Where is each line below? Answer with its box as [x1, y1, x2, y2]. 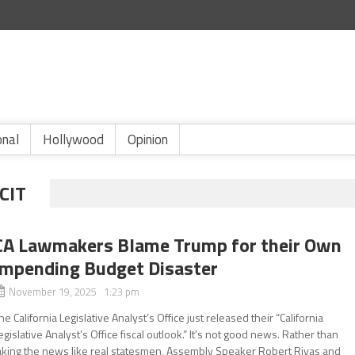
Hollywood [43, 129, 104, 150]
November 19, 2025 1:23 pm [9, 284, 140, 300]
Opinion [128, 129, 168, 150]
